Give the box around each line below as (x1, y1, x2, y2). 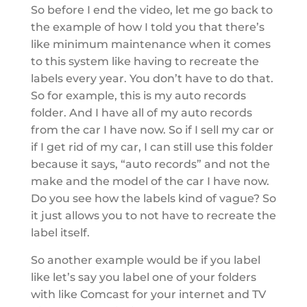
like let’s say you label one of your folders (30, 270, 256, 284)
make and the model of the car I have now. (30, 174, 269, 188)
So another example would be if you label (30, 253, 260, 267)
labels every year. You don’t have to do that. (30, 71, 273, 85)
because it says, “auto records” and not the (30, 157, 270, 171)
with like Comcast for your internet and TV (30, 287, 266, 301)
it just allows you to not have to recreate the (30, 208, 276, 222)
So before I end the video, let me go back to (30, 3, 273, 16)
